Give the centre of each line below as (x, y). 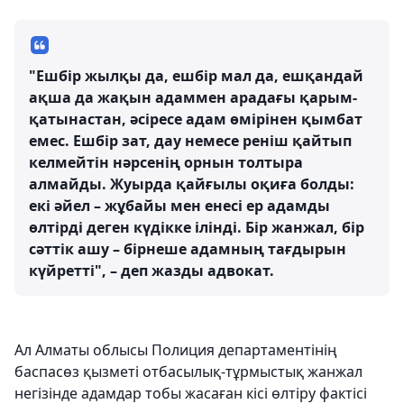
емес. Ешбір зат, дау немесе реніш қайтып (190, 141)
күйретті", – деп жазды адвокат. (151, 271)
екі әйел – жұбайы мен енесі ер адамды (179, 206)
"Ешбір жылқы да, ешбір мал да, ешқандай (196, 76)
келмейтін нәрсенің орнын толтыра (166, 162)
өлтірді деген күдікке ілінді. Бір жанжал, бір (197, 227)
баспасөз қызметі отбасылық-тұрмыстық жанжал (188, 372)
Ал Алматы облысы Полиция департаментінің (176, 350)
